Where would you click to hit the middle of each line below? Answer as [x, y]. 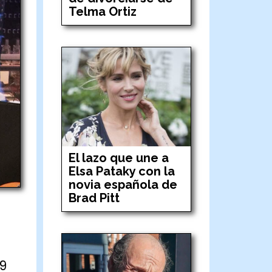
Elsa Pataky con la [122, 171]
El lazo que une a [119, 158]
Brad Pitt [94, 198]
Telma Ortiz [103, 11]
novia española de [123, 184]
